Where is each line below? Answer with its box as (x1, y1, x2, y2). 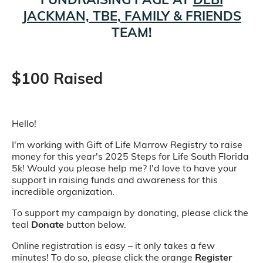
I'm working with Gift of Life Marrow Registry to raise (12, 139, 242, 150)
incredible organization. (12, 186, 114, 197)
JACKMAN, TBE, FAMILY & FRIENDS (22, 8, 241, 24)
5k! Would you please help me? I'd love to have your (12, 162, 237, 174)
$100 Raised (12, 69, 103, 88)
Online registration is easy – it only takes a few (12, 240, 215, 251)
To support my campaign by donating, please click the (12, 207, 248, 218)
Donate (31, 218, 64, 230)
